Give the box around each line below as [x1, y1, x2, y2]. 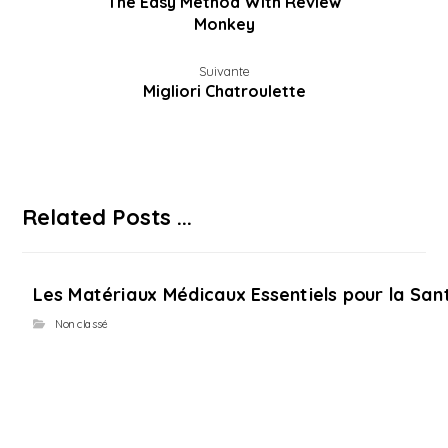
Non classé [55, 317, 109, 331]
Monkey [193, 14, 255, 34]
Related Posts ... [22, 203, 193, 231]
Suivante [198, 63, 250, 79]
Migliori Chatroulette [142, 81, 306, 101]
